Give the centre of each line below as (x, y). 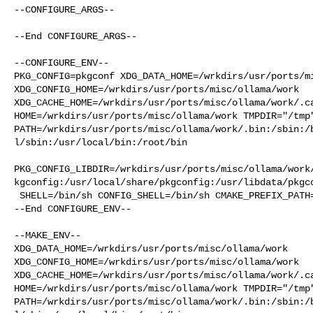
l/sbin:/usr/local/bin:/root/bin (101, 142)
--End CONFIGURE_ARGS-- (75, 36)
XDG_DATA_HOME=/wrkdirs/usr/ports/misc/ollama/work (156, 248)
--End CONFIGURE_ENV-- (73, 209)
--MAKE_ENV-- (48, 235)
